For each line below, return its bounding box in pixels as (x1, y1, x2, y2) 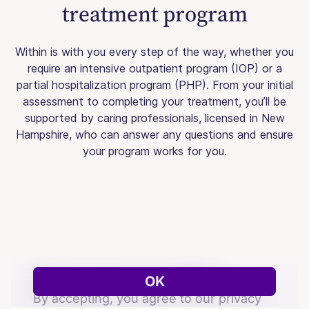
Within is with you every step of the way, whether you (15, 45, 294, 59)
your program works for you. (82, 144, 227, 158)
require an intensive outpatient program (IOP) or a (27, 61, 282, 75)
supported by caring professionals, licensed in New (24, 111, 285, 125)
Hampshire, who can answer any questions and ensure (16, 128, 293, 141)
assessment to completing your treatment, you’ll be (23, 94, 286, 108)
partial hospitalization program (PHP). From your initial (16, 78, 293, 92)
